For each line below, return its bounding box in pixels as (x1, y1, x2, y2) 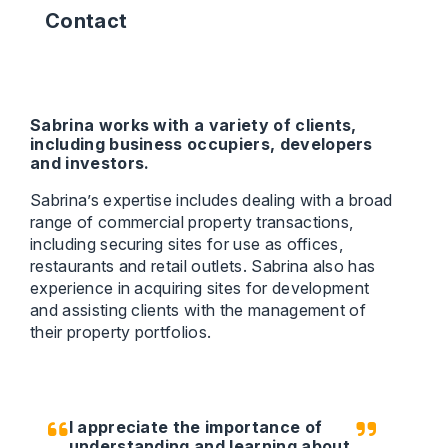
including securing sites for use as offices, (30, 234, 344, 255)
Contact (45, 9, 128, 34)
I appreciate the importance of (68, 417, 323, 438)
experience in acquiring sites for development (30, 278, 370, 299)
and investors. (30, 153, 150, 174)
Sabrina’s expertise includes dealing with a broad (30, 190, 393, 211)
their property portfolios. (30, 322, 212, 343)
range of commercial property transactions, (30, 212, 354, 233)
